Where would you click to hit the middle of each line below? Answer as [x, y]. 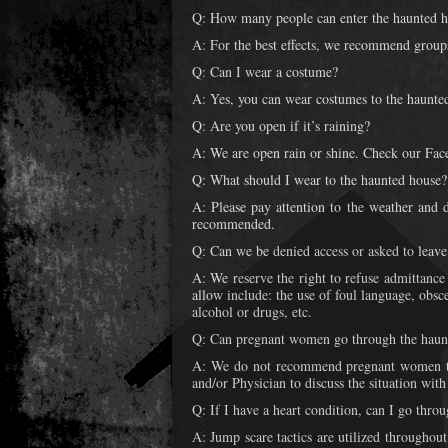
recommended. [233, 224]
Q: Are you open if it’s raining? [281, 126]
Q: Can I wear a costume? [265, 72]
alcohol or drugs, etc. [252, 312]
